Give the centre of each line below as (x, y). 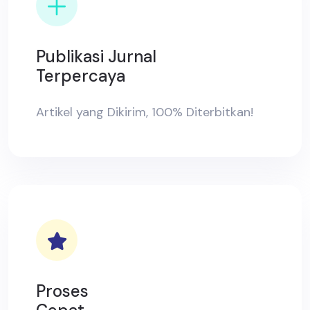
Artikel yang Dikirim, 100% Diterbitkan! (145, 112)
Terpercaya (81, 76)
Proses (62, 291)
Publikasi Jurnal (96, 57)
